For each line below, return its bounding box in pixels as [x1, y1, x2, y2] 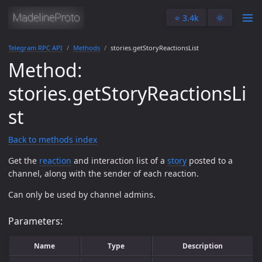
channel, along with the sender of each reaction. [8, 167, 199, 179]
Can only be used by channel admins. [8, 188, 156, 200]
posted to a [187, 154, 233, 166]
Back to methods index [8, 133, 97, 145]
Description [182, 240, 223, 251]
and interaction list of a [71, 154, 167, 166]
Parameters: [8, 214, 63, 227]
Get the [8, 154, 39, 166]
